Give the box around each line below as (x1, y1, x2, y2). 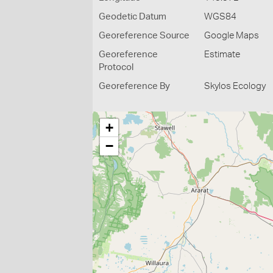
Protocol (99, 63, 133, 72)
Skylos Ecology (204, 82, 266, 91)
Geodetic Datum (99, 12, 166, 21)
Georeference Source (99, 31, 190, 40)
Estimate (204, 50, 241, 59)
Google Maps (204, 31, 260, 40)
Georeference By (99, 82, 170, 91)
